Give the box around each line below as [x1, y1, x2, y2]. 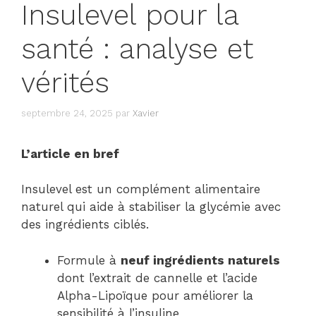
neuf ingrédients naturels [121, 253, 280, 267]
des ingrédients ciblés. [21, 217, 149, 232]
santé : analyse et [21, 32, 253, 66]
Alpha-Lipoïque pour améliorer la [57, 288, 253, 303]
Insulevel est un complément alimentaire [21, 182, 260, 197]
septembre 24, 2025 [21, 107, 113, 119]
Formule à [57, 253, 121, 267]
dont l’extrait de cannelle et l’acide [57, 270, 257, 285]
